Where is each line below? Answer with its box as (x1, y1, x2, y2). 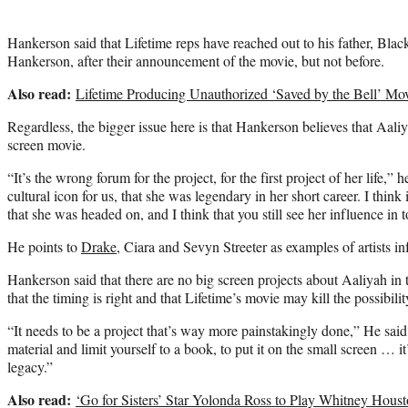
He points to (7, 236, 81, 256)
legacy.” (7, 356, 53, 376)
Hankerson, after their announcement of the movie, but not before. (7, 50, 384, 70)
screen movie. (7, 134, 86, 154)
